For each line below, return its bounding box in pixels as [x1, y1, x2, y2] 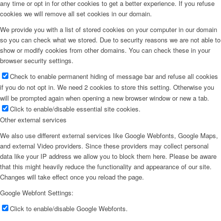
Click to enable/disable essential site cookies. [10, 104, 141, 114]
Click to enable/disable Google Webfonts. [10, 204, 128, 214]
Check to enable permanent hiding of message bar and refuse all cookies [10, 72, 218, 81]
